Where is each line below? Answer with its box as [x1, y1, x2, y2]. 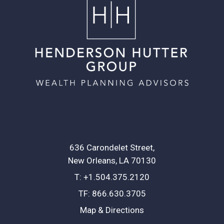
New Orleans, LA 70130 [68, 155, 156, 165]
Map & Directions [80, 204, 144, 215]
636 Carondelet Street [69, 142, 153, 152]
